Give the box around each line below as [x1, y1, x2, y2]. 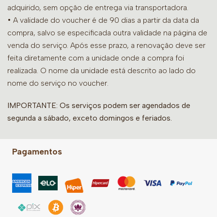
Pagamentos [12, 146, 62, 157]
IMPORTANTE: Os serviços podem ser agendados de [7, 101, 190, 110]
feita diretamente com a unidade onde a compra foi [7, 53, 184, 63]
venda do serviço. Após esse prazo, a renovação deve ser [7, 41, 205, 50]
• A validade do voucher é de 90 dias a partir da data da [7, 15, 199, 25]
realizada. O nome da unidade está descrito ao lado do [7, 66, 196, 76]
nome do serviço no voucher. [7, 78, 108, 88]
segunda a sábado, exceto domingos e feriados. [7, 113, 172, 123]
